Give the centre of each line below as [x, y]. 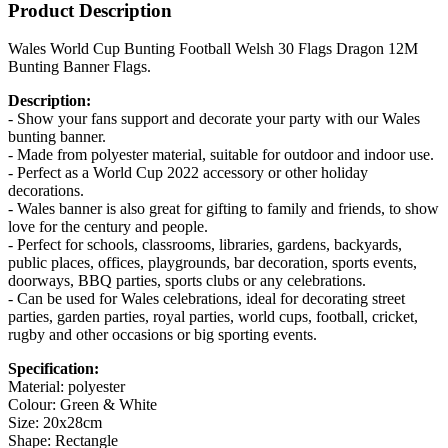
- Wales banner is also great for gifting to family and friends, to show [223, 209]
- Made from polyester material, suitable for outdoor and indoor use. [221, 155]
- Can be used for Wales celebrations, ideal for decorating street [206, 299]
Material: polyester [66, 387]
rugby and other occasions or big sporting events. [162, 335]
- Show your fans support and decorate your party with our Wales [214, 119]
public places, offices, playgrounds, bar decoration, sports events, [212, 263]
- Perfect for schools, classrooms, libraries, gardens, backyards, [205, 245]
